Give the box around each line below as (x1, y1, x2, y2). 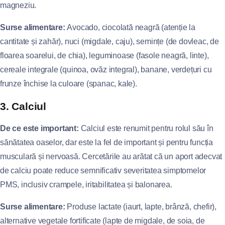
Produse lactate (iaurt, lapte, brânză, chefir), (65, 202, 217, 211)
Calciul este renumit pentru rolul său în (78, 124, 213, 133)
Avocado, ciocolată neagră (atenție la (65, 23, 196, 32)
